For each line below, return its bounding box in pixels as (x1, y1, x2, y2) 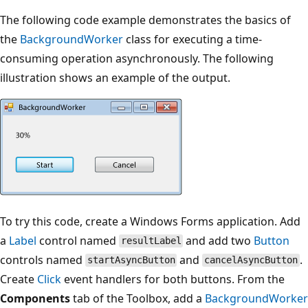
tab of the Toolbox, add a (70, 290, 205, 306)
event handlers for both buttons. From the (61, 271, 285, 287)
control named (36, 232, 119, 248)
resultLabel (120, 235, 181, 247)
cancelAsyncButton (204, 254, 298, 266)
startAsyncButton (87, 254, 175, 266)
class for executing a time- (123, 31, 262, 47)
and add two (183, 232, 254, 248)
